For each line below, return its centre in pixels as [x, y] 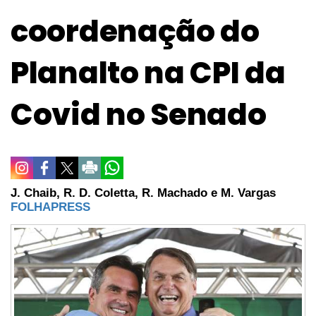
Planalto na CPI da [148, 73]
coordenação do [135, 31]
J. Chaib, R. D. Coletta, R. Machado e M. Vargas [143, 193]
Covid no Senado [139, 114]
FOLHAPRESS [50, 207]
